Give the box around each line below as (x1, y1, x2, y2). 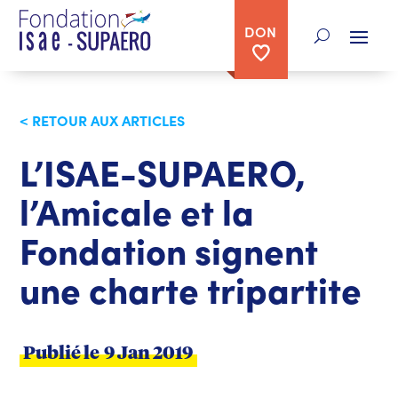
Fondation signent (20, 225, 319, 274)
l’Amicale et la (20, 186, 255, 235)
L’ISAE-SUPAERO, (20, 147, 306, 195)
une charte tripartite (20, 264, 362, 313)
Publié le (23, 345, 100, 362)
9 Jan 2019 (104, 345, 194, 362)
